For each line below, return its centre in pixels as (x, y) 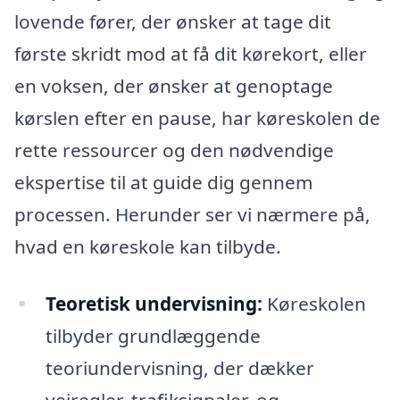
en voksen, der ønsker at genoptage (174, 85)
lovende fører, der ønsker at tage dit (173, 21)
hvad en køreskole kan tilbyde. (148, 246)
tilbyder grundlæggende (153, 335)
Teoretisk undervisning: (154, 303)
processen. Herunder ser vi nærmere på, (192, 214)
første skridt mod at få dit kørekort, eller (191, 53)
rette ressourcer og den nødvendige (174, 150)
